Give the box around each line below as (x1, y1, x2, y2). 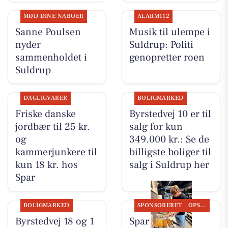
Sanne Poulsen (15, 25, 81, 39)
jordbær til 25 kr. (15, 120, 90, 134)
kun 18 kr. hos (15, 158, 78, 172)
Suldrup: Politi (129, 38, 193, 51)
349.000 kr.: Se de (129, 133, 209, 147)
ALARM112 (137, 12, 170, 20)
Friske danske (15, 107, 76, 121)
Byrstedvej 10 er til (129, 107, 211, 121)
